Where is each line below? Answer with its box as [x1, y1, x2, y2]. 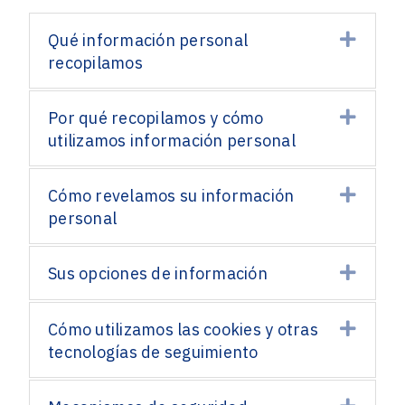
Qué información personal [48, 30, 248, 51]
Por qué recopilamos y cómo [48, 108, 264, 128]
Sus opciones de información [48, 263, 268, 284]
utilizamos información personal [48, 130, 296, 151]
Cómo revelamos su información [48, 185, 295, 206]
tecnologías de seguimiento [48, 342, 259, 363]
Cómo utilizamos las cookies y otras [48, 319, 318, 340]
